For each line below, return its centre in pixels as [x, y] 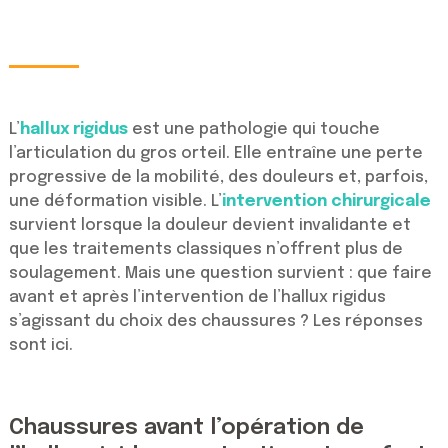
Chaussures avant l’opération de [186, 428]
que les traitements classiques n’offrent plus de [205, 250]
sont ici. [40, 346]
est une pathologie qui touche [253, 130]
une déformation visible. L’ [115, 202]
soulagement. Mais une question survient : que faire [220, 274]
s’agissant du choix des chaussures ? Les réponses [215, 322]
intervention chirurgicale [326, 202]
